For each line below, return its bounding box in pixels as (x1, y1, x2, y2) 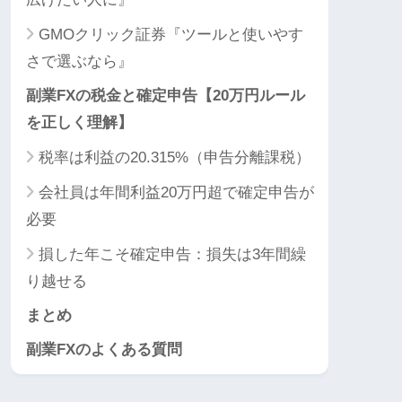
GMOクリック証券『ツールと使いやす (39, 26, 303, 44)
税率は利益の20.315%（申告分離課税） (39, 149, 310, 167)
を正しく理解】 (26, 114, 133, 132)
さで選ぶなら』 (26, 53, 133, 71)
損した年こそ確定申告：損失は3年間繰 (39, 246, 306, 264)
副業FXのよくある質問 (26, 341, 182, 359)
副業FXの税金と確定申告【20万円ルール (26, 87, 305, 105)
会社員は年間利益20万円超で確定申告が (39, 184, 314, 202)
